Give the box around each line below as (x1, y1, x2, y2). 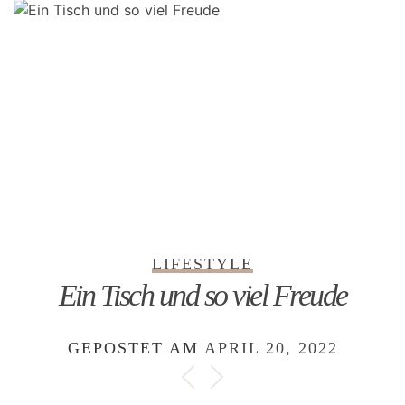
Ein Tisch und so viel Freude (58, 278, 347, 312)
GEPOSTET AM (67, 339, 204, 357)
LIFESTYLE (152, 255, 253, 273)
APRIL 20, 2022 (203, 339, 338, 357)
